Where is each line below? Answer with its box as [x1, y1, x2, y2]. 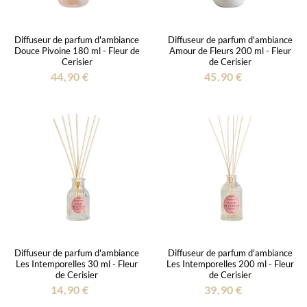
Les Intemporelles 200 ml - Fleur [167, 258, 294, 269]
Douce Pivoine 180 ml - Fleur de [14, 45, 140, 56]
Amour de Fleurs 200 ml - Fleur [169, 45, 291, 56]
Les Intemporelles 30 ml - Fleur [16, 258, 138, 269]
